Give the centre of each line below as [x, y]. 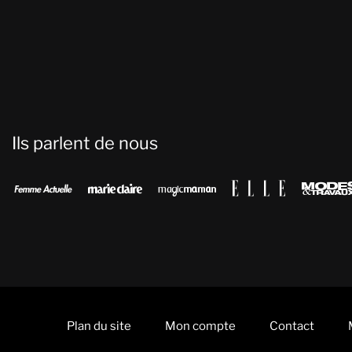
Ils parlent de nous [85, 143]
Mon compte [200, 326]
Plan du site [99, 326]
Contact [292, 326]
